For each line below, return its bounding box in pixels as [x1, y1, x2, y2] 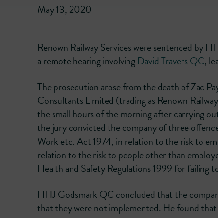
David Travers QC [137, 54, 204, 69]
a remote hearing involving [37, 54, 137, 69]
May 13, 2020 [37, 2, 91, 17]
